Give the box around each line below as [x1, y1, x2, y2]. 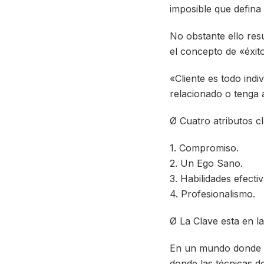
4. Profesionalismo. [170, 188, 255, 200]
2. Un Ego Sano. [170, 157, 243, 170]
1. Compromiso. [170, 142, 239, 154]
